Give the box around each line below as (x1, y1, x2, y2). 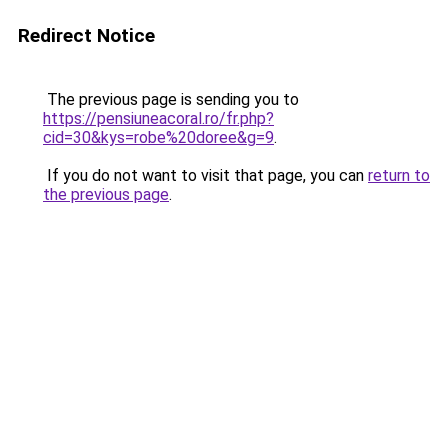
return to (368, 166, 430, 185)
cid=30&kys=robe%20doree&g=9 (43, 128, 274, 147)
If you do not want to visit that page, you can (43, 166, 368, 185)
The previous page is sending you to (43, 90, 299, 109)
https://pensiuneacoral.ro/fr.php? (43, 109, 274, 128)
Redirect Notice (18, 24, 155, 47)
